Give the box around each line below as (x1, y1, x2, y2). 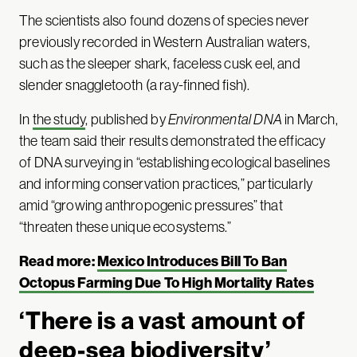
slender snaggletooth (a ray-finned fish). (19, 76, 250, 93)
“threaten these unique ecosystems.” (19, 218, 232, 235)
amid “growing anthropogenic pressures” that (19, 197, 283, 214)
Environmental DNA (167, 111, 282, 127)
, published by (85, 111, 168, 127)
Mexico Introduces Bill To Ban (96, 252, 288, 270)
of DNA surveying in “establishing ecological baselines (19, 154, 330, 171)
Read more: (19, 252, 97, 270)
